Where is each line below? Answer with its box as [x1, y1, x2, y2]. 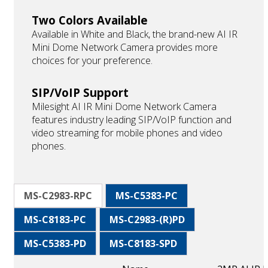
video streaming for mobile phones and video [32, 126, 223, 140]
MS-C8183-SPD [109, 237, 177, 251]
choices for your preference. [32, 54, 153, 68]
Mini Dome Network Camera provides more [32, 41, 218, 54]
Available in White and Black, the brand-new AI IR [32, 28, 237, 41]
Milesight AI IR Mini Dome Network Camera [32, 100, 217, 114]
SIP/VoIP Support [32, 85, 129, 100]
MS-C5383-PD [24, 237, 86, 251]
